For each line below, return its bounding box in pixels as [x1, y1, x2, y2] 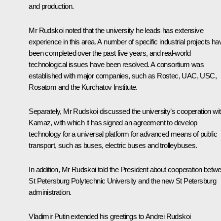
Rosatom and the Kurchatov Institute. [29, 82, 138, 91]
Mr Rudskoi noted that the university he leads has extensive [29, 26, 203, 35]
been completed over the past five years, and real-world [29, 48, 191, 57]
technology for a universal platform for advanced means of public [29, 129, 217, 138]
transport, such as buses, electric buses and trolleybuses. [29, 141, 197, 149]
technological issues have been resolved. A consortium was [29, 60, 204, 69]
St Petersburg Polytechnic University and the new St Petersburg [29, 176, 217, 185]
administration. [29, 187, 72, 196]
